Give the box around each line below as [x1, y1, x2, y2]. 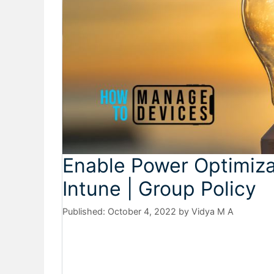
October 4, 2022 [108, 206, 176, 217]
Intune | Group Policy [62, 176, 256, 201]
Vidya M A [191, 206, 234, 217]
